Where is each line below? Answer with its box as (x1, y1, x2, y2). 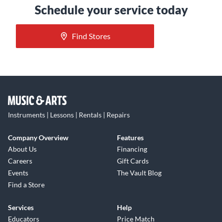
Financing (117, 145, 147, 154)
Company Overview (8, 133, 68, 142)
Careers (8, 157, 32, 166)
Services (8, 203, 34, 212)
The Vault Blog (117, 168, 162, 177)
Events (8, 168, 28, 177)
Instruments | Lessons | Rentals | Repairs (8, 111, 130, 119)
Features (117, 133, 144, 142)
